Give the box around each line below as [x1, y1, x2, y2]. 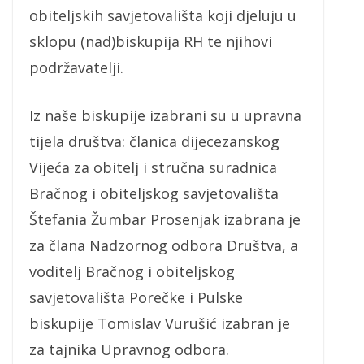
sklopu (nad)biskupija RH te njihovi [29, 32, 272, 52]
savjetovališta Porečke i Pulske [29, 288, 243, 308]
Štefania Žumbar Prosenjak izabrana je [29, 210, 301, 230]
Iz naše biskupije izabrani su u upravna [29, 106, 301, 126]
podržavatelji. [29, 58, 123, 78]
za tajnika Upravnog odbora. [29, 340, 229, 360]
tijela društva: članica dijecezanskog [29, 132, 279, 152]
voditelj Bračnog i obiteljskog [29, 262, 235, 282]
